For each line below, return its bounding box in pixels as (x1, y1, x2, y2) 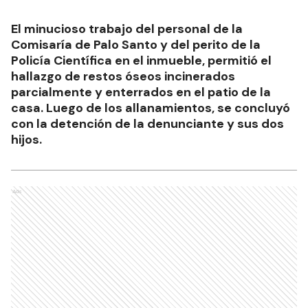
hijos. (11, 131, 42, 148)
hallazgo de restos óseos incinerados (11, 68, 235, 85)
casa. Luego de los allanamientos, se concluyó (11, 100, 290, 117)
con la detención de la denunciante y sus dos (11, 115, 284, 133)
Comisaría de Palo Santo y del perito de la (11, 36, 261, 54)
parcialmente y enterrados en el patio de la (11, 84, 271, 101)
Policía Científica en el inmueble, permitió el (11, 52, 272, 69)
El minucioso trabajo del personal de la (11, 21, 243, 38)
